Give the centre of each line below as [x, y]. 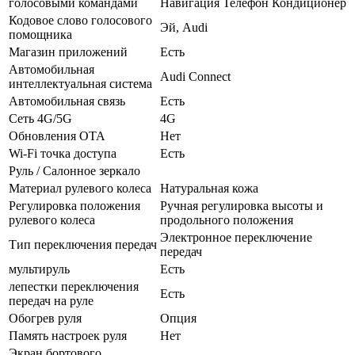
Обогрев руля [45, 318]
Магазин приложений [68, 52]
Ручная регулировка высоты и [242, 205]
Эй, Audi [184, 27]
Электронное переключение [236, 237]
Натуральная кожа [209, 188]
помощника [40, 34]
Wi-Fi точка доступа [63, 153]
